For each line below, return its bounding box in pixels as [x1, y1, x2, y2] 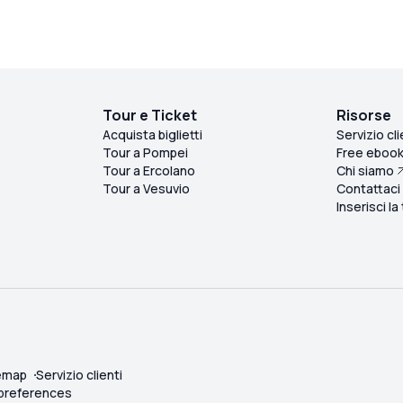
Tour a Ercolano [102, 162, 195, 180]
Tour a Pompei [102, 144, 188, 162]
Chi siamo [336, 162, 395, 180]
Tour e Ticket [102, 105, 197, 126]
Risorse [336, 105, 392, 126]
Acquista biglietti [102, 126, 202, 144]
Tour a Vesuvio [102, 180, 190, 198]
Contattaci [336, 180, 401, 198]
